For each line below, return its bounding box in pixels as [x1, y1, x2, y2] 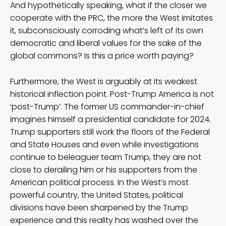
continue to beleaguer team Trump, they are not [10, 151, 201, 163]
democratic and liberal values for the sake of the [10, 37, 202, 49]
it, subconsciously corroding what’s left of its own [10, 24, 203, 36]
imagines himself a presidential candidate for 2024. [10, 113, 211, 125]
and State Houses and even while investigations [10, 138, 199, 150]
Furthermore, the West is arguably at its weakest [10, 75, 197, 87]
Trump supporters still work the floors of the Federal [10, 126, 210, 138]
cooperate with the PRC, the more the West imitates [10, 12, 213, 24]
